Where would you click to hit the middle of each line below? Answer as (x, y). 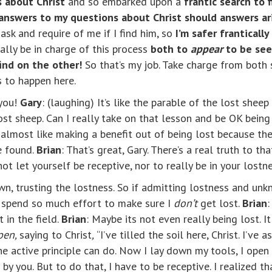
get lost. (220, 203)
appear (207, 49)
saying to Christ (56, 235)
